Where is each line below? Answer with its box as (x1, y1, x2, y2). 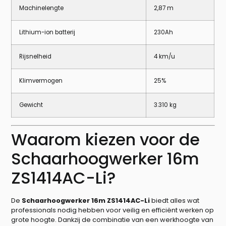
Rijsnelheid (19, 52, 52, 61)
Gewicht (19, 101, 43, 109)
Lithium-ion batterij (19, 28, 76, 37)
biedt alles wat (150, 196, 200, 205)
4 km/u (154, 52, 176, 61)
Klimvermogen (19, 77, 63, 85)
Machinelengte (19, 4, 64, 13)
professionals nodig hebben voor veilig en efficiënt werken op (11, 206, 214, 215)
